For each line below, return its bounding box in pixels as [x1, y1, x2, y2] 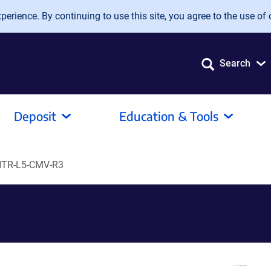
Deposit [14, 108, 56, 123]
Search [220, 57, 250, 69]
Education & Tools [119, 108, 218, 123]
